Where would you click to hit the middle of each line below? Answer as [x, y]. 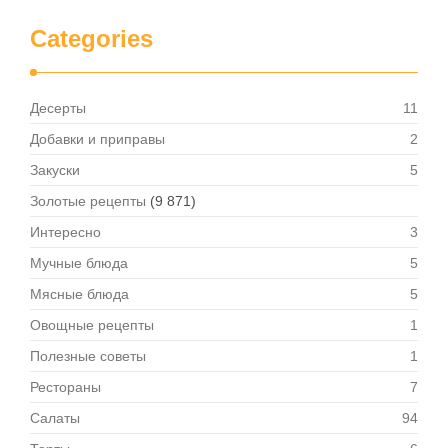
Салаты [55, 418]
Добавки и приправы [97, 139]
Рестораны [65, 387]
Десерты [58, 108]
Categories [91, 38]
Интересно [65, 232]
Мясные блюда [79, 294]
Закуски [55, 170]
